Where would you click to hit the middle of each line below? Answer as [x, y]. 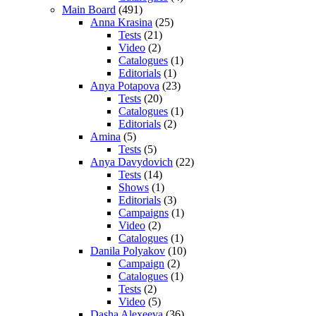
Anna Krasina [121, 22]
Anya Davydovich [132, 162]
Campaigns [144, 212]
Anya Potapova [125, 85]
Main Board [89, 9]
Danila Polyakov [128, 250]
